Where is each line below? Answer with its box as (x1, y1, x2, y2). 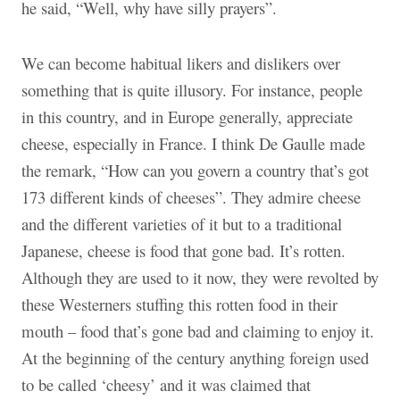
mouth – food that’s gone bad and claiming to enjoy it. (21, 319, 374, 342)
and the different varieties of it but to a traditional (21, 212, 342, 235)
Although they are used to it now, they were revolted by (21, 265, 379, 288)
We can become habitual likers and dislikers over (21, 51, 340, 74)
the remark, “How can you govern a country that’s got (21, 158, 369, 181)
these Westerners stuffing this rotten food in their (21, 292, 337, 315)
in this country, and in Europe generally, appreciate (21, 104, 353, 128)
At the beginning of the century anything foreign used (21, 346, 369, 369)
